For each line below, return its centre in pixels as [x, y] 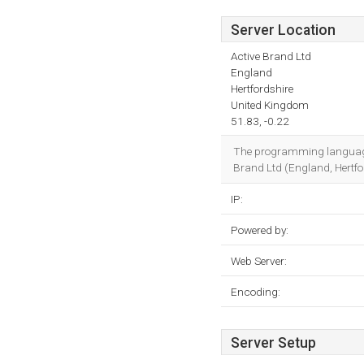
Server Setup [273, 343]
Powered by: [260, 230]
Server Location [283, 30]
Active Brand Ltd [271, 56]
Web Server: [259, 261]
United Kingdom [270, 105]
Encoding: [256, 292]
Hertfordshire [262, 89]
